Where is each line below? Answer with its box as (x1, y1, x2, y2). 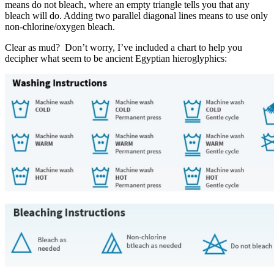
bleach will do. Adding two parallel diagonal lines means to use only (5, 10, 268, 21)
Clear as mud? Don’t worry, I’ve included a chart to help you (5, 42, 242, 53)
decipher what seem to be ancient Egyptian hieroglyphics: (5, 53, 227, 64)
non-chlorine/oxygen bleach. (5, 21, 115, 32)
